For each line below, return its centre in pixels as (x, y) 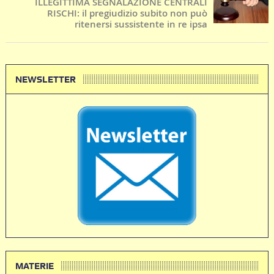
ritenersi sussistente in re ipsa (141, 24)
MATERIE (34, 266)
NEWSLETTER (45, 79)
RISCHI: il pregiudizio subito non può (128, 13)
